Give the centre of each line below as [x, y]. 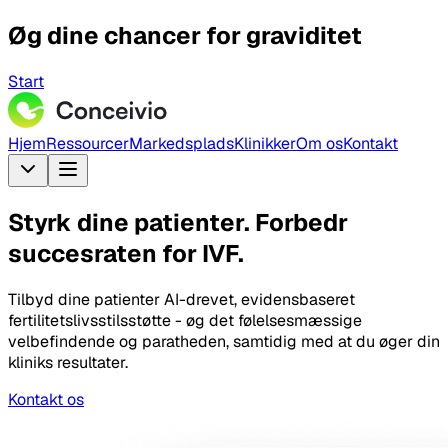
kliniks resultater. [68, 362]
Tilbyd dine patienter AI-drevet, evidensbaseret [181, 299]
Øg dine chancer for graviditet [185, 35]
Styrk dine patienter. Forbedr [178, 222]
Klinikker [265, 143]
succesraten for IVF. [126, 253]
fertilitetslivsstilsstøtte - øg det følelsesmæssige [185, 320]
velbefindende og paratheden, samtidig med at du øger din [224, 341]
